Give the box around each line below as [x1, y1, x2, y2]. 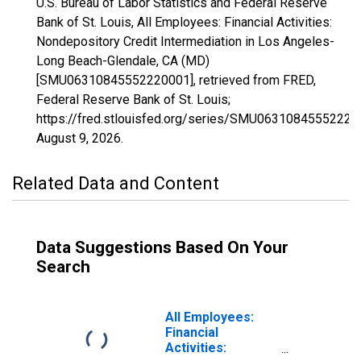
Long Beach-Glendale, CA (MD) [36, 53, 210, 68]
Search [36, 257, 90, 276]
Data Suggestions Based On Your [36, 238, 288, 257]
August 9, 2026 [36, 131, 121, 146]
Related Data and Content [12, 173, 219, 193]
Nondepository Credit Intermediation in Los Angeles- [36, 34, 334, 49]
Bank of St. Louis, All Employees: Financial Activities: [36, 15, 332, 30]
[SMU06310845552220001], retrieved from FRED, [36, 73, 316, 88]
